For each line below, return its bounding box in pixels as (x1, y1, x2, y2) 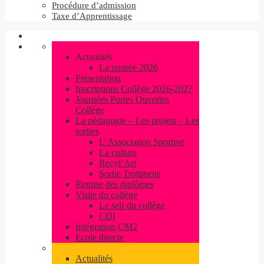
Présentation (75, 73, 121, 83)
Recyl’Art (99, 158, 136, 168)
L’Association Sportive (99, 137, 184, 147)
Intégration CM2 (75, 222, 137, 232)
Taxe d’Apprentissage (52, 11, 132, 21)
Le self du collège (99, 200, 165, 210)
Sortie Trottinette (99, 169, 161, 179)
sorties (75, 126, 99, 136)
